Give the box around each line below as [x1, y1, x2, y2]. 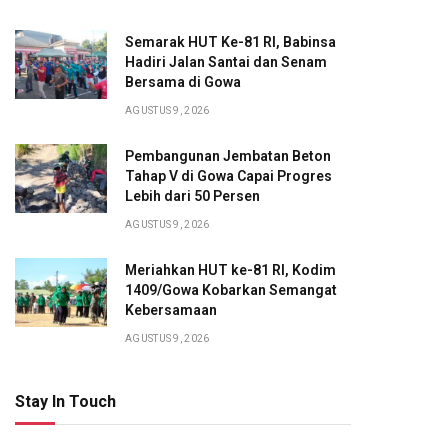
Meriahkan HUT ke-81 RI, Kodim [125, 262, 336, 278]
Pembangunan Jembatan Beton [125, 148, 331, 164]
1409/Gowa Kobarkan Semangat [125, 282, 337, 298]
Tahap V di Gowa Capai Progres [125, 168, 332, 184]
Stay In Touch [15, 392, 116, 411]
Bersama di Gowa [125, 74, 241, 90]
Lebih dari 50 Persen [125, 188, 260, 204]
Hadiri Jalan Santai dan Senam [125, 54, 327, 70]
